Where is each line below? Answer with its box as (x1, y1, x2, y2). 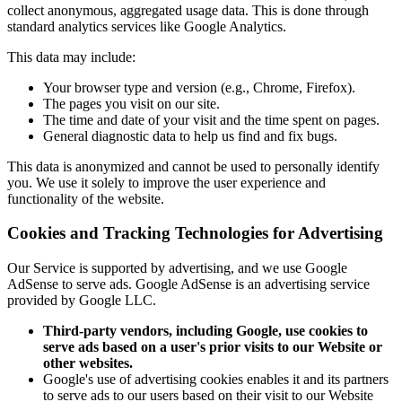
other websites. (43, 355, 133, 371)
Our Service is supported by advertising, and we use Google (7, 260, 347, 276)
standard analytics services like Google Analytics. (7, 18, 286, 34)
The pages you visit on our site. (43, 95, 220, 111)
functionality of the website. (7, 190, 164, 206)
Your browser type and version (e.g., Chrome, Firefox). (43, 79, 355, 95)
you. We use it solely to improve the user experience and (7, 174, 326, 190)
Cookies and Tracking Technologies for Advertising (7, 223, 383, 243)
